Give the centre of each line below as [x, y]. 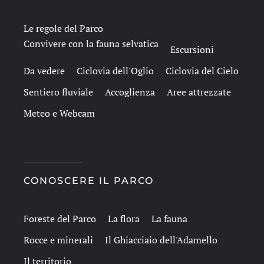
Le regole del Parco [63, 28]
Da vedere [44, 71]
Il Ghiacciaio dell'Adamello [161, 240]
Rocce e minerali [58, 240]
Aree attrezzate [199, 92]
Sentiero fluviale [58, 92]
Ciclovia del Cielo [202, 71]
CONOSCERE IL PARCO [89, 181]
